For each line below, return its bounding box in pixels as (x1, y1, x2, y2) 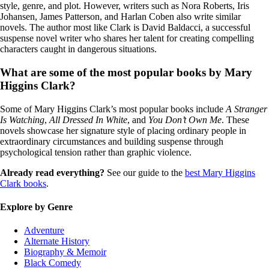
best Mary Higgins (185, 167, 255, 178)
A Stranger (226, 103, 267, 114)
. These (222, 114, 249, 125)
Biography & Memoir (24, 247, 106, 258)
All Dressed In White (49, 114, 127, 125)
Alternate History (24, 236, 89, 247)
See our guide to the (104, 167, 185, 178)
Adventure (24, 225, 64, 236)
